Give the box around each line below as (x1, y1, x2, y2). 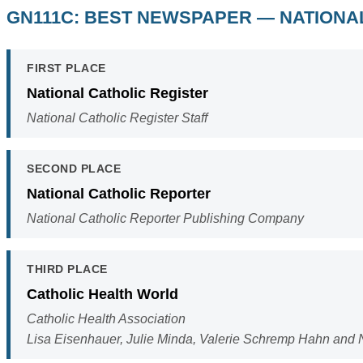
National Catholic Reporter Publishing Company (27, 211, 304, 226)
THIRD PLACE (27, 263, 108, 276)
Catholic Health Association (27, 312, 186, 327)
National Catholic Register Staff (27, 111, 207, 126)
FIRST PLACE (27, 62, 106, 75)
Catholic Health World (27, 285, 178, 303)
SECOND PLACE (27, 162, 121, 176)
